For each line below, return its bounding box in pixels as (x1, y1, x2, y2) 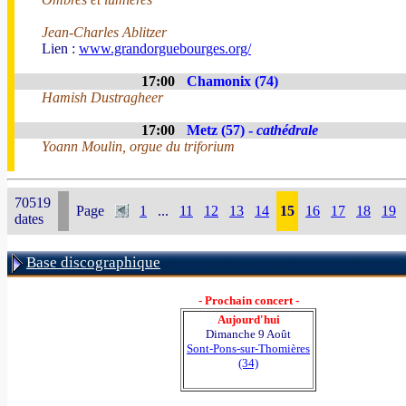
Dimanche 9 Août (206, 327, 291, 341)
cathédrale (256, 122, 318, 138)
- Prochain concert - (198, 294, 299, 307)
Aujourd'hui (217, 313, 280, 326)
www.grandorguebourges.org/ (79, 41, 251, 56)
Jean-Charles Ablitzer (42, 24, 167, 40)
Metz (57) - (187, 122, 256, 138)
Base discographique (26, 254, 160, 271)
